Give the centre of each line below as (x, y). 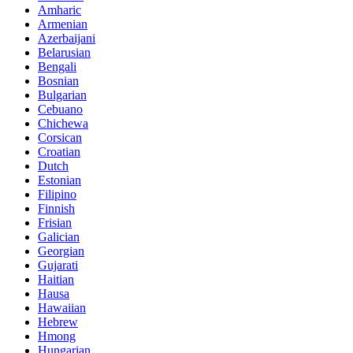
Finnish (56, 209)
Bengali (57, 67)
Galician (59, 237)
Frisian (55, 223)
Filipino (57, 195)
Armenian (63, 24)
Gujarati (58, 266)
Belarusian (64, 53)
